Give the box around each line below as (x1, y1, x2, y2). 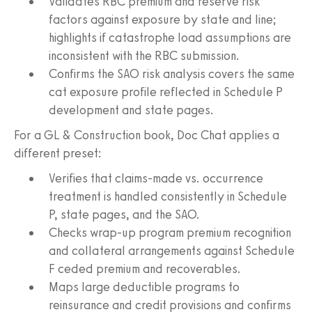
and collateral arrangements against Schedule (49, 242, 295, 258)
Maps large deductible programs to (49, 279, 240, 295)
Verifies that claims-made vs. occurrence (49, 170, 263, 186)
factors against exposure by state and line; (49, 11, 276, 27)
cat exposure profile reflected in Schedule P (49, 84, 283, 100)
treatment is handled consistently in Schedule (49, 188, 287, 204)
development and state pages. (49, 102, 214, 118)
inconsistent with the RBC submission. (49, 47, 240, 63)
